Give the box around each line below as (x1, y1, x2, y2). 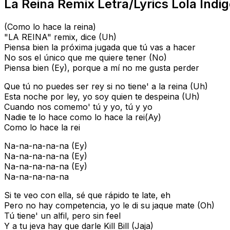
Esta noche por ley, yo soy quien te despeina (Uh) (4, 91, 200, 102)
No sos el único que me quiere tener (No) (4, 52, 167, 63)
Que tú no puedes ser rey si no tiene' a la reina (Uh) (4, 81, 208, 92)
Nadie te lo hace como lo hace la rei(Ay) (4, 112, 161, 123)
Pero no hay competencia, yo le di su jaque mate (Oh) (4, 200, 215, 211)
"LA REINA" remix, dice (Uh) (4, 32, 117, 43)
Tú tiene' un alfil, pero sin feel (4, 210, 121, 221)
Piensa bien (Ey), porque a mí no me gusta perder (4, 63, 199, 73)
